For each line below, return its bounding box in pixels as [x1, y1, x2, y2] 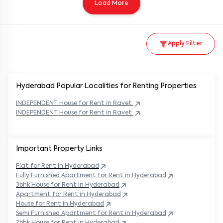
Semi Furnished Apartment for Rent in [16, 211, 130, 217]
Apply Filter [168, 41, 203, 47]
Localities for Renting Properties [83, 83, 197, 90]
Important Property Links [16, 145, 103, 152]
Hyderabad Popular [16, 83, 83, 90]
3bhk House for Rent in [16, 182, 84, 188]
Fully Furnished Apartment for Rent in [16, 173, 130, 179]
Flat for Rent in [16, 163, 63, 169]
